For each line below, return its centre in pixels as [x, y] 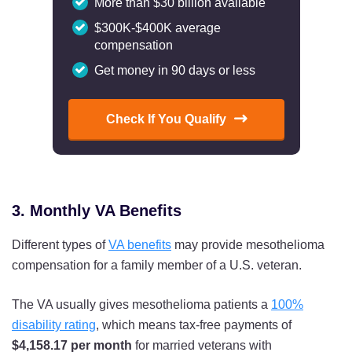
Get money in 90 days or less [174, 70]
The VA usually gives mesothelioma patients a [141, 304]
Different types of [60, 244]
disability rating [54, 324]
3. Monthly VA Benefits [97, 210]
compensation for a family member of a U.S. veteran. [157, 265]
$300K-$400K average [157, 27]
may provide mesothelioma [248, 244]
